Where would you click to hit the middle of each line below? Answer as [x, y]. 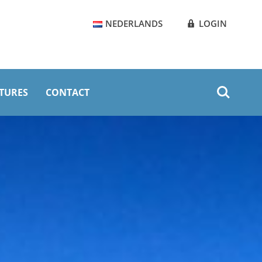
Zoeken [227, 86]
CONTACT [68, 92]
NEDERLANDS [134, 23]
